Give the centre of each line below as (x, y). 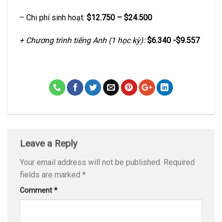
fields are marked (51, 174)
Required (179, 162)
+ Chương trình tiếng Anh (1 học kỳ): (83, 40)
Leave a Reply (50, 144)
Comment (37, 190)
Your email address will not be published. (91, 162)
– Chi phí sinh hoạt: (53, 17)
